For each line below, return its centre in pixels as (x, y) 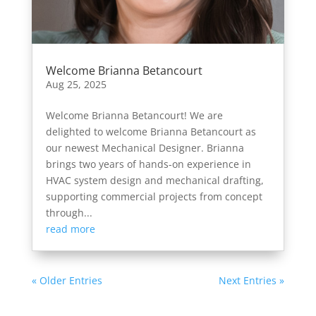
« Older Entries (67, 281)
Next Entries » (252, 281)
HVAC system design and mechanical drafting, (154, 181)
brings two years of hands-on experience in (148, 164)
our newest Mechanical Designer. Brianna (145, 148)
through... (69, 213)
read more (70, 229)
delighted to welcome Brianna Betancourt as (151, 132)
